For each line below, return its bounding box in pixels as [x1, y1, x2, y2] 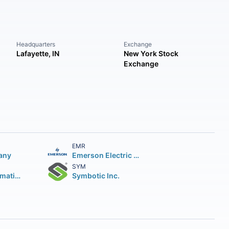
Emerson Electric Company [133, 151, 139, 159]
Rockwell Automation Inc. [14, 171, 20, 180]
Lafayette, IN [16, 49, 60, 58]
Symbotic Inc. [72, 171, 120, 180]
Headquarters [16, 40, 56, 48]
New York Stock [123, 49, 178, 58]
